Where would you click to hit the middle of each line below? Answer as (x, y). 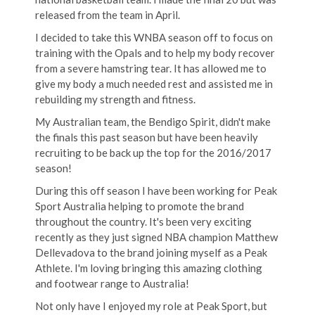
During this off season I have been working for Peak (156, 191)
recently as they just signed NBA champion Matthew (156, 237)
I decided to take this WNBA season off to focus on (154, 38)
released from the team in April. (108, 15)
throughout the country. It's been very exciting (143, 222)
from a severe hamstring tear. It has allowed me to (151, 69)
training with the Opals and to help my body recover (155, 53)
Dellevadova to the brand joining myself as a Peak (151, 253)
